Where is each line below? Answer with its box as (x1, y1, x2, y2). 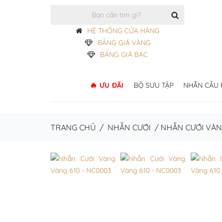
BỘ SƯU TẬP (133, 81, 173, 90)
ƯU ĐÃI (99, 81, 124, 90)
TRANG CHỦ (51, 122, 96, 132)
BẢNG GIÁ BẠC (100, 50, 148, 59)
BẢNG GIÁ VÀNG (97, 38, 151, 47)
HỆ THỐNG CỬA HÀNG (87, 26, 160, 35)
